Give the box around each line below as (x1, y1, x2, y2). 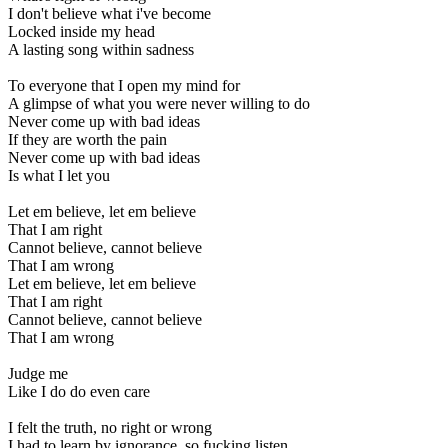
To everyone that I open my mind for (8, 76, 240, 94)
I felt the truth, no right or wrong (8, 418, 212, 436)
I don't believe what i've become (8, 4, 211, 22)
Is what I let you (8, 166, 110, 184)
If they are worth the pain (8, 130, 167, 148)
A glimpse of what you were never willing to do (8, 94, 310, 112)
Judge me (8, 364, 68, 382)
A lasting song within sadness (8, 40, 194, 58)
